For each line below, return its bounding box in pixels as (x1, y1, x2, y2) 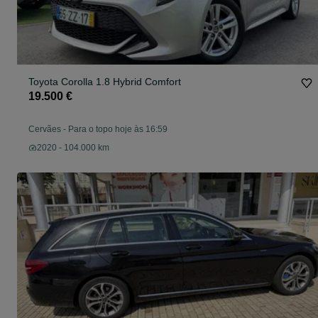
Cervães (28, 124, 61, 135)
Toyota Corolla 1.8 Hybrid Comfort (28, 76, 181, 88)
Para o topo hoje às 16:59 (68, 124, 168, 135)
